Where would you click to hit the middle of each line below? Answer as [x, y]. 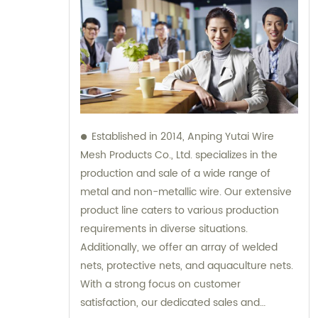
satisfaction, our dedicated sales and [170, 303]
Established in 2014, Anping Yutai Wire [183, 137]
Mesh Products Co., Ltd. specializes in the [179, 155]
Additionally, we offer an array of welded [179, 248]
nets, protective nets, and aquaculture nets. [187, 266]
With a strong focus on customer [160, 285]
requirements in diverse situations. [164, 229]
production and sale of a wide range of [175, 174]
